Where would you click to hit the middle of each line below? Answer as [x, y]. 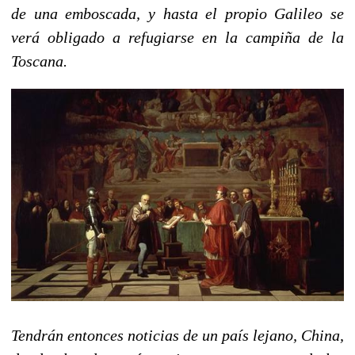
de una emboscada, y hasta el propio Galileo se [177, 13]
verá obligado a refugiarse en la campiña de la [177, 37]
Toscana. [39, 61]
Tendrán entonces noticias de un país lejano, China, [177, 335]
